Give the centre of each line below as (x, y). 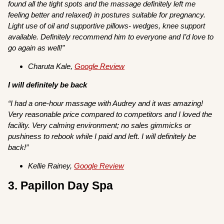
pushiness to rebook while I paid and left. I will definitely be (102, 136)
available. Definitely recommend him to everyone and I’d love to (111, 36)
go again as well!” (36, 47)
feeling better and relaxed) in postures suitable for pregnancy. (107, 14)
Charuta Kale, (51, 66)
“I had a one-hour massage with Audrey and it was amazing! (106, 103)
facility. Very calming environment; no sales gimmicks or (100, 125)
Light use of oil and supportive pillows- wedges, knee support (107, 25)
